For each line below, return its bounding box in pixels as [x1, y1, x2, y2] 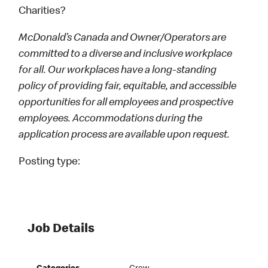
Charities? [19, 6, 68, 17]
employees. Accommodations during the [19, 114, 203, 125]
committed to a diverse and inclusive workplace [19, 49, 233, 60]
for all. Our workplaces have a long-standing [19, 65, 217, 77]
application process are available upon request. [19, 130, 230, 141]
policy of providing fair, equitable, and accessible [19, 81, 237, 93]
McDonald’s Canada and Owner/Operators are [19, 33, 227, 44]
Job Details [28, 223, 95, 236]
